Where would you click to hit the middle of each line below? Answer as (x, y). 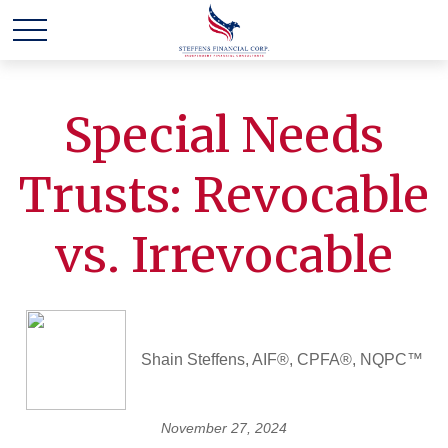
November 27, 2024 (224, 428)
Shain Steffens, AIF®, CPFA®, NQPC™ (281, 359)
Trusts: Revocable (224, 195)
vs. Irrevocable (224, 255)
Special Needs (224, 135)
